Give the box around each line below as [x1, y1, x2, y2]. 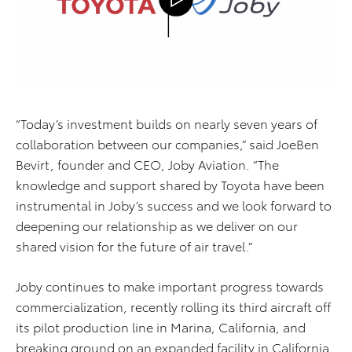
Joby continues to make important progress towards [16, 276, 324, 295]
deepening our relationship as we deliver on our [16, 215, 298, 234]
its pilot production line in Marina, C [16, 317, 228, 335]
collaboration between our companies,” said [16, 134, 277, 152]
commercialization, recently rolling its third [16, 296, 270, 315]
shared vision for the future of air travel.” [16, 236, 253, 255]
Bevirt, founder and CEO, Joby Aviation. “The [16, 154, 279, 173]
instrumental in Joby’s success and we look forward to [16, 195, 332, 214]
